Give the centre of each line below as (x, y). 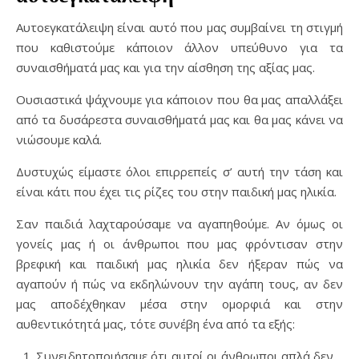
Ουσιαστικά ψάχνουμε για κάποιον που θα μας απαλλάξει (179, 99)
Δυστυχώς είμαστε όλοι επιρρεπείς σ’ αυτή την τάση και (179, 171)
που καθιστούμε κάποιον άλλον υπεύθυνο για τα (179, 47)
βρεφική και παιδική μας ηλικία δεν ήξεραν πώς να (179, 264)
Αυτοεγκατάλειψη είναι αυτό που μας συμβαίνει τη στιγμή (179, 27)
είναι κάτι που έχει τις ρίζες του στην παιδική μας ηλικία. (176, 192)
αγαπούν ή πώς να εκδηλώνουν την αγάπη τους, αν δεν (179, 284)
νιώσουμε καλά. (59, 139)
